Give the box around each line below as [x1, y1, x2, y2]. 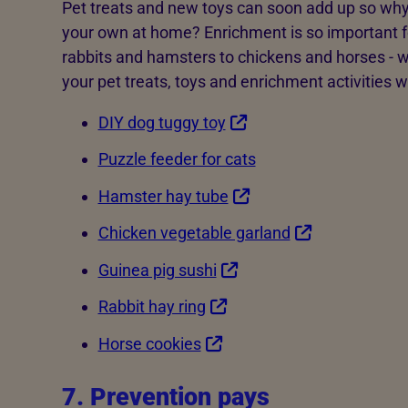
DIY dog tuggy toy [97, 112, 226, 132]
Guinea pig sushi [97, 260, 217, 280]
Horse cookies [97, 333, 201, 353]
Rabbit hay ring [97, 297, 206, 317]
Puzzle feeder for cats [97, 149, 256, 169]
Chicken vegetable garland [97, 223, 291, 243]
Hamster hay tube [97, 186, 229, 206]
